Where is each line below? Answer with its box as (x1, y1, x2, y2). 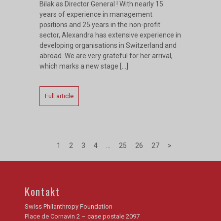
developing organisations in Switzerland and (39, 41, 177, 50)
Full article (45, 92, 74, 100)
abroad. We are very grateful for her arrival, (39, 52, 173, 60)
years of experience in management (39, 10, 152, 19)
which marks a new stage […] (39, 62, 128, 71)
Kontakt (25, 184, 60, 199)
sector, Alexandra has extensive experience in (39, 31, 181, 39)
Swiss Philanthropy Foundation (25, 203, 112, 211)
